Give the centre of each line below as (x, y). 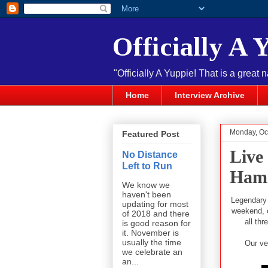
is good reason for (156, 223)
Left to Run (147, 166)
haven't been (147, 195)
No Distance (150, 155)
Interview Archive (210, 95)
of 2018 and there (156, 214)
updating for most (155, 204)
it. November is (150, 233)
